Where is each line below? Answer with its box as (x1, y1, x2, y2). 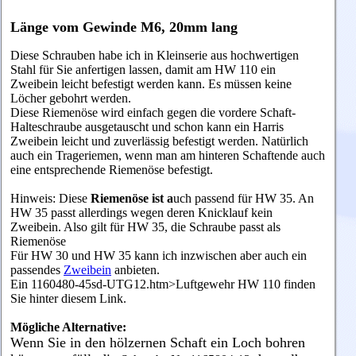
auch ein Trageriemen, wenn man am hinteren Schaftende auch (10, 148, 325, 162)
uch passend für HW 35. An (173, 191, 314, 205)
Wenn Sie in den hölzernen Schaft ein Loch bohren (10, 334, 305, 350)
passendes (10, 262, 64, 277)
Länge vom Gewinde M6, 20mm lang (10, 18, 238, 35)
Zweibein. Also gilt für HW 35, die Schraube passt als (10, 219, 281, 234)
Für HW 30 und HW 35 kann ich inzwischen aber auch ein (10, 248, 307, 262)
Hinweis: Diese (10, 191, 91, 205)
